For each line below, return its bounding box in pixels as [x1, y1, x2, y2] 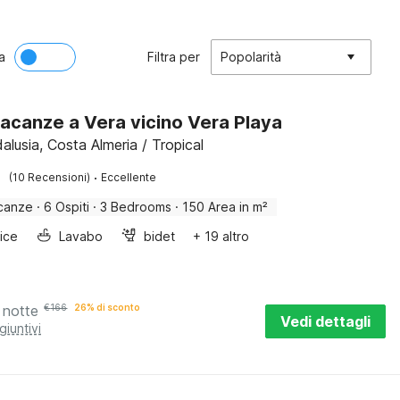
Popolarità [221, 49, 281, 64]
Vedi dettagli [280, 312, 371, 330]
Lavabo [59, 229, 104, 244]
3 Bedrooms [100, 199, 172, 214]
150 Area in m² [182, 199, 269, 214]
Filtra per [147, 49, 200, 64]
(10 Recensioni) [9, 171, 91, 184]
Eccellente [101, 171, 157, 184]
